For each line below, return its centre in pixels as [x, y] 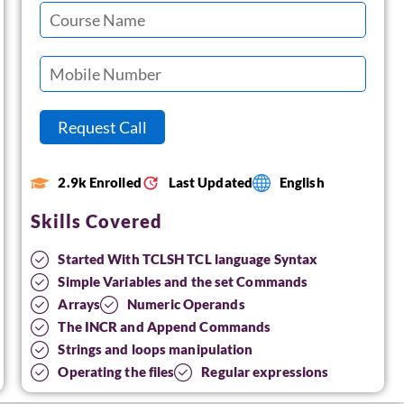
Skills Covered [97, 221]
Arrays [79, 304]
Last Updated [210, 182]
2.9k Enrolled [100, 182]
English [302, 182]
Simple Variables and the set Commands [183, 281]
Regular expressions [265, 372]
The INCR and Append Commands [165, 326]
